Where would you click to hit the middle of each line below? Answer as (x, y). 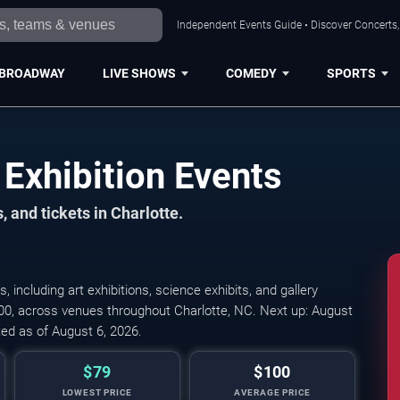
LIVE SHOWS (139, 73)
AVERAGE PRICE (272, 392)
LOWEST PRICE (97, 392)
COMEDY (251, 73)
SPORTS (351, 73)
